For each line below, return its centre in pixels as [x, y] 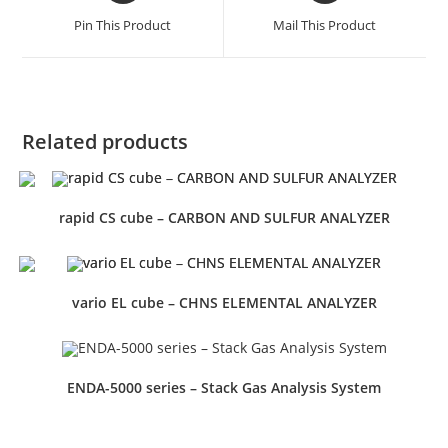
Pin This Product [123, 24]
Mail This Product [325, 24]
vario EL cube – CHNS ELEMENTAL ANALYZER [224, 302]
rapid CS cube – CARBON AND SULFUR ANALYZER [224, 217]
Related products [105, 141]
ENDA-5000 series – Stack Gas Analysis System [224, 387]
